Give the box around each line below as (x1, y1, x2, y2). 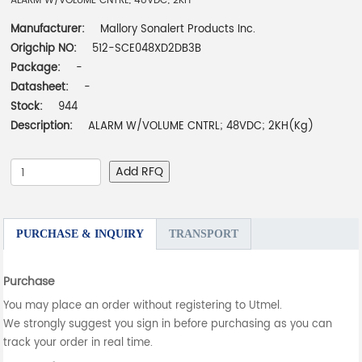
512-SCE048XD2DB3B (92, 40, 202, 58)
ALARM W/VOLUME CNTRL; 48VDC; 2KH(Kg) (88, 118, 314, 136)
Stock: (11, 99, 44, 116)
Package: (11, 60, 65, 78)
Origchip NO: (11, 40, 78, 58)
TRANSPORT (169, 228, 239, 241)
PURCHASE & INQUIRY (16, 228, 145, 241)
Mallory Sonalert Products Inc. (100, 21, 256, 39)
